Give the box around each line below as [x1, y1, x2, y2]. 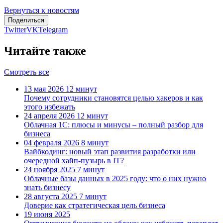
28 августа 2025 [24, 192, 77, 201]
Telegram [38, 25, 68, 34]
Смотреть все [4, 67, 49, 76]
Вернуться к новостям [4, 6, 79, 15]
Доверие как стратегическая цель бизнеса [24, 201, 165, 210]
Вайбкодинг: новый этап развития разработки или [24, 147, 196, 156]
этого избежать [24, 102, 75, 111]
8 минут [81, 138, 109, 147]
